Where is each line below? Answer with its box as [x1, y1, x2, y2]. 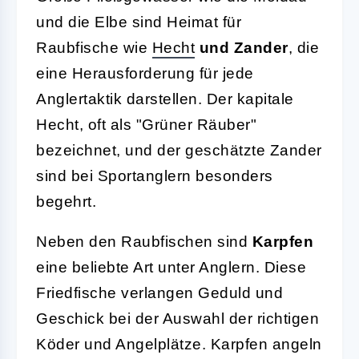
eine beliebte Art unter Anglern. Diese [36, 258, 306, 276]
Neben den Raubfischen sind [36, 232, 252, 250]
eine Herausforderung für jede [36, 64, 254, 82]
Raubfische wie [36, 38, 152, 56]
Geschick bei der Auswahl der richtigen [36, 309, 319, 327]
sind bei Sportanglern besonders [36, 167, 273, 184]
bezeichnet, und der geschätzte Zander [36, 141, 322, 159]
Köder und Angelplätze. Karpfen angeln [36, 335, 322, 353]
